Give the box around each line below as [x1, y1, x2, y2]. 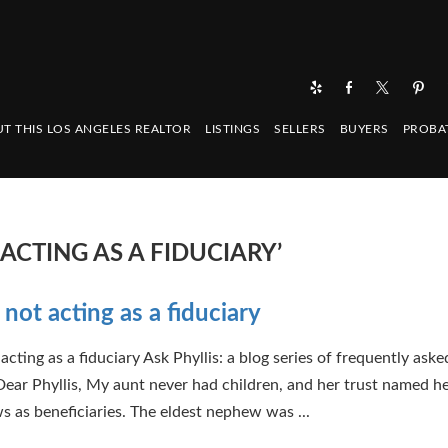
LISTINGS [205, 124, 261, 135]
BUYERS [339, 124, 389, 135]
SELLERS [274, 124, 326, 135]
